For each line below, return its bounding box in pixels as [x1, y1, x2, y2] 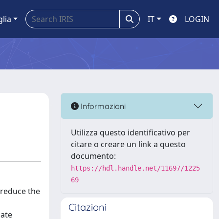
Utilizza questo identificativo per [71, 127, 190, 138]
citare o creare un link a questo [71, 139, 186, 150]
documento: [71, 151, 116, 161]
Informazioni [79, 101, 126, 111]
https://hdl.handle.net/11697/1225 [71, 164, 200, 172]
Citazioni [68, 201, 107, 213]
